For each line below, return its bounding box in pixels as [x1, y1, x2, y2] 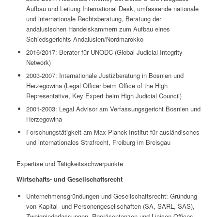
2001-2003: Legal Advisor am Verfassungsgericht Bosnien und [26, 104, 201, 114]
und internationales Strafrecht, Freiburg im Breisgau [26, 138, 170, 147]
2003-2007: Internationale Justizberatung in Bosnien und [26, 71, 184, 80]
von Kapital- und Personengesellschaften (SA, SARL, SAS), [26, 201, 195, 211]
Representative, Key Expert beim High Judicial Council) [26, 91, 182, 101]
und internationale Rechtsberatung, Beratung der [26, 14, 161, 24]
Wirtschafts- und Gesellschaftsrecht [16, 174, 123, 184]
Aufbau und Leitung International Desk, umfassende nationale [26, 4, 199, 14]
